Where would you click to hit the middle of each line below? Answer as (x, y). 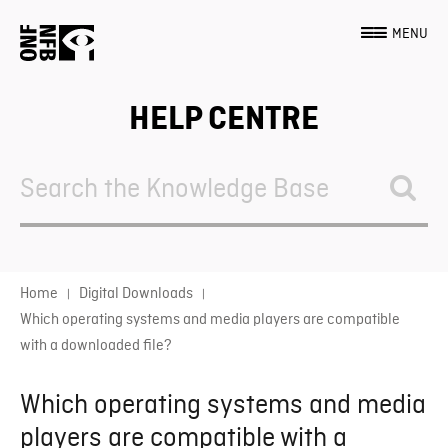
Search (58, 168)
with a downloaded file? (96, 346)
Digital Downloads (136, 294)
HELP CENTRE (224, 119)
